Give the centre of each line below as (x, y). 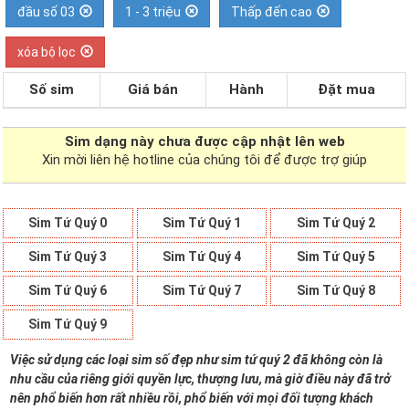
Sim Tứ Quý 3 (68, 257)
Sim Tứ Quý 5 (336, 257)
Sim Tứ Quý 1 (202, 223)
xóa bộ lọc (47, 52)
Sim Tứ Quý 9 (68, 324)
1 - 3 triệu (153, 12)
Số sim (52, 89)
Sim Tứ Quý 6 (68, 290)
